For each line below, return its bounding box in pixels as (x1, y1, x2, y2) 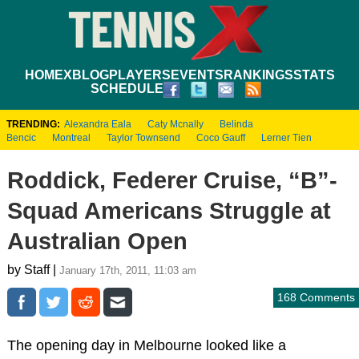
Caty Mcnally (147, 118, 204, 130)
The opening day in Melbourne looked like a (6, 337, 286, 353)
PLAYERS (108, 67, 171, 82)
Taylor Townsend (107, 131, 180, 143)
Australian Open (6, 228, 188, 254)
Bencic (6, 131, 36, 143)
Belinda (220, 118, 253, 130)
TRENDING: (6, 118, 60, 130)
